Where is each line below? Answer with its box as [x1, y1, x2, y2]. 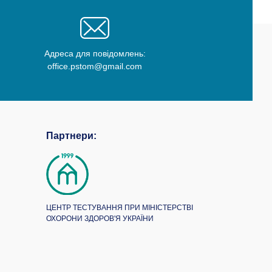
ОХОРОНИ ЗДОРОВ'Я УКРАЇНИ [46, 214, 154, 223]
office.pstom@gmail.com [47, 61, 142, 71]
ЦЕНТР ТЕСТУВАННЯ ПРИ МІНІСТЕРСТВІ [46, 203, 193, 212]
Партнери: [46, 130, 97, 141]
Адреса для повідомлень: [44, 48, 146, 58]
